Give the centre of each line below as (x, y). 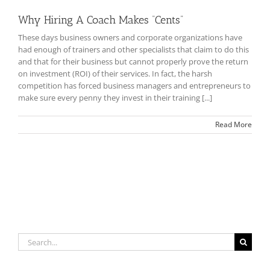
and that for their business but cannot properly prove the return (133, 62)
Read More (234, 125)
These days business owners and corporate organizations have (130, 38)
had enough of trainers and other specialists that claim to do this (133, 50)
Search (30, 239)
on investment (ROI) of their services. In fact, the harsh (115, 74)
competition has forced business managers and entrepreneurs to (134, 86)
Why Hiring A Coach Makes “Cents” (101, 20)
